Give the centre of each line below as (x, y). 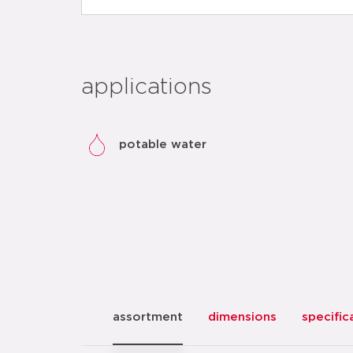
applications (147, 87)
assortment (148, 317)
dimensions (242, 317)
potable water (163, 144)
